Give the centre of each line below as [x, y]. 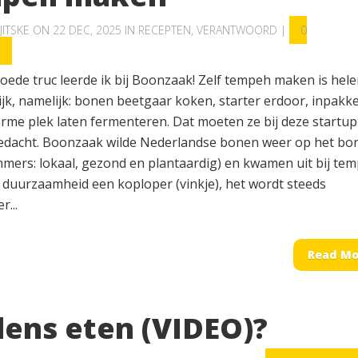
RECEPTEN [165, 30]
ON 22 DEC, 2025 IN [84, 30]
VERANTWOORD [237, 30]
